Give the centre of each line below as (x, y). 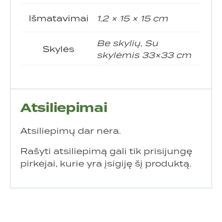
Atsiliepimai (64, 108)
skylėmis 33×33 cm (144, 55)
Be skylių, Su (127, 43)
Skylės (58, 49)
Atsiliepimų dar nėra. (71, 131)
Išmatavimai (58, 19)
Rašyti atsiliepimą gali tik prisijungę (106, 151)
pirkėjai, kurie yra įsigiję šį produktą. (106, 164)
